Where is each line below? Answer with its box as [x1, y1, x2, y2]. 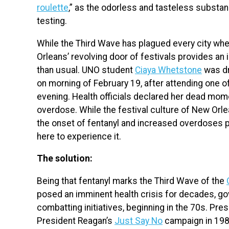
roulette [37, 2, 68, 13]
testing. [37, 15, 69, 26]
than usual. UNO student [37, 64, 135, 75]
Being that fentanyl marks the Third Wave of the [37, 175, 226, 186]
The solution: [37, 153, 93, 164]
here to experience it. [37, 131, 121, 142]
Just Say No [114, 215, 163, 226]
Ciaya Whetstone [135, 64, 202, 75]
